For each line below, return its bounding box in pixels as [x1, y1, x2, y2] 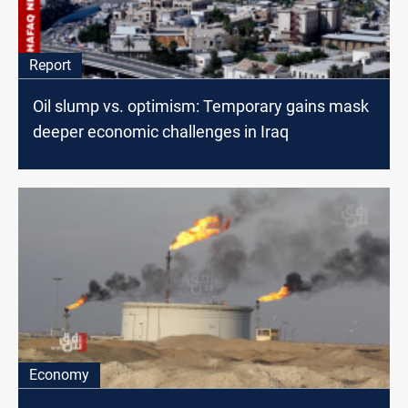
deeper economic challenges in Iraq [33, 122, 289, 142]
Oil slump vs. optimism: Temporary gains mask [33, 97, 369, 117]
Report [29, 56, 71, 75]
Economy [29, 366, 89, 384]
